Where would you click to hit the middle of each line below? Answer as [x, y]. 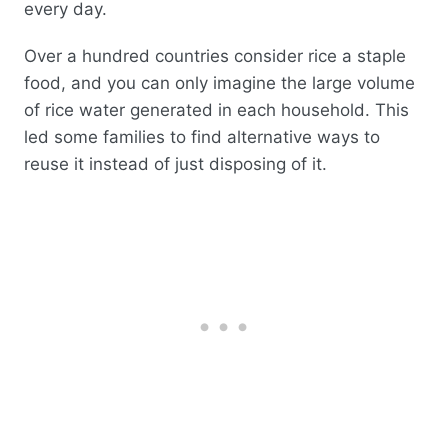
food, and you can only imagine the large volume [219, 83]
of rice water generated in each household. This [216, 110]
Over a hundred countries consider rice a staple [215, 56]
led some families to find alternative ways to [202, 137]
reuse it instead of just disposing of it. [178, 164]
